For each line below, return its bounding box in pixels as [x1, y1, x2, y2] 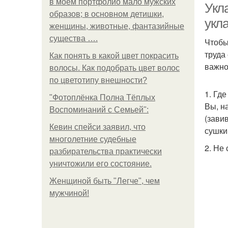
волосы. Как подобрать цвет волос [49, 64, 180, 72]
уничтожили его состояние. [49, 159, 152, 168]
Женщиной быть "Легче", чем [49, 177, 160, 185]
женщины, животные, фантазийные [49, 22, 184, 31]
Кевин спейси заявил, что [49, 123, 146, 131]
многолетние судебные [49, 135, 136, 144]
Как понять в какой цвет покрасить [49, 51, 179, 60]
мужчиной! [49, 189, 89, 197]
